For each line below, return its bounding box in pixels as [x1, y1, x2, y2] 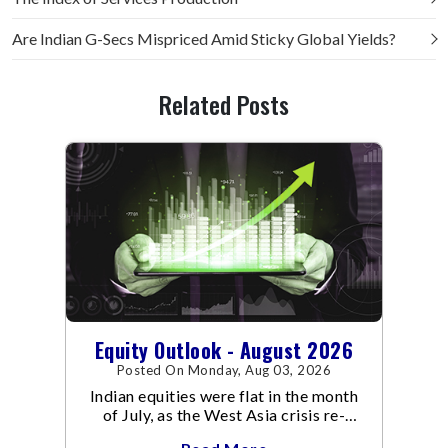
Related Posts [159, 85, 289, 122]
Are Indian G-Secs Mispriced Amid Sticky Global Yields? [12, 28, 396, 48]
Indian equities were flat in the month [90, 386, 358, 406]
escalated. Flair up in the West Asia [97, 424, 351, 444]
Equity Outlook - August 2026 [94, 335, 354, 366]
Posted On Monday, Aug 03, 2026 [116, 362, 332, 379]
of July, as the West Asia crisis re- [102, 405, 346, 425]
